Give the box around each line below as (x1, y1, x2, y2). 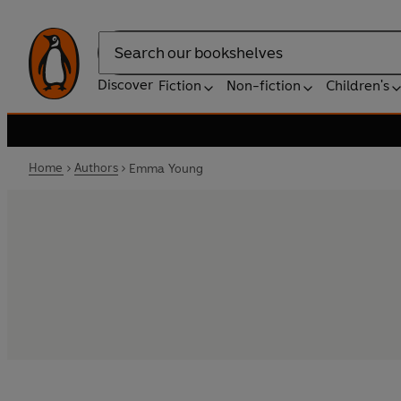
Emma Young (128, 160, 204, 176)
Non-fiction (226, 77, 301, 94)
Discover (98, 76, 153, 93)
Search (98, 53, 142, 71)
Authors (73, 160, 118, 175)
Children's (326, 77, 389, 94)
